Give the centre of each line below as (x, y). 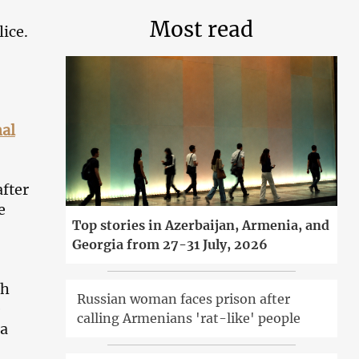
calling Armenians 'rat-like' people (189, 318)
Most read (202, 29)
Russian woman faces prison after (184, 298)
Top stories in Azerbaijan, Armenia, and (201, 225)
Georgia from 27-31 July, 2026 (170, 244)
